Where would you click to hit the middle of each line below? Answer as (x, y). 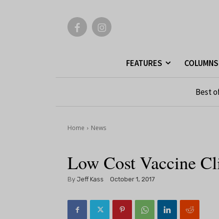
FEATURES (144, 63)
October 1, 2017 (132, 179)
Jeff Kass (90, 179)
